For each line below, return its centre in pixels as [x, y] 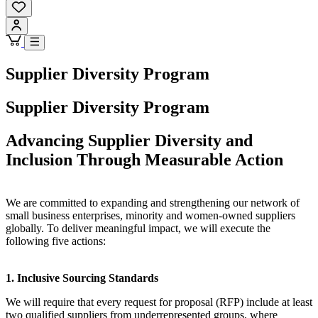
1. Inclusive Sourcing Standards [82, 278]
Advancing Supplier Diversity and [129, 140]
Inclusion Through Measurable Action [144, 159]
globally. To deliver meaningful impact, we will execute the [138, 228]
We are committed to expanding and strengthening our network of [153, 202]
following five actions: [56, 241]
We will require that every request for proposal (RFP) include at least [159, 302]
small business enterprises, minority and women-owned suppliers [150, 215]
